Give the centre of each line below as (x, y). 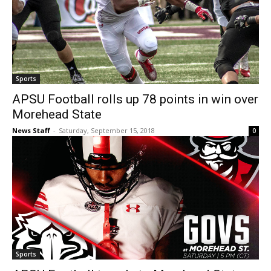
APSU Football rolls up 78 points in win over (135, 100)
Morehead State (57, 115)
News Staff (31, 131)
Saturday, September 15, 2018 (107, 131)
